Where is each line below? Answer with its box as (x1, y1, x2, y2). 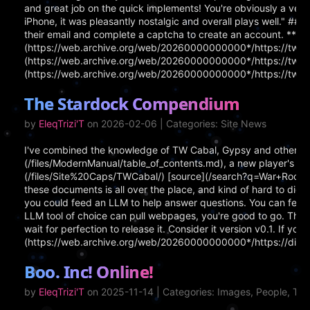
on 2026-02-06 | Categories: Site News (84, 118, 269, 129)
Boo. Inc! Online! (24, 260, 154, 283)
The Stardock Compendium (24, 92, 240, 115)
